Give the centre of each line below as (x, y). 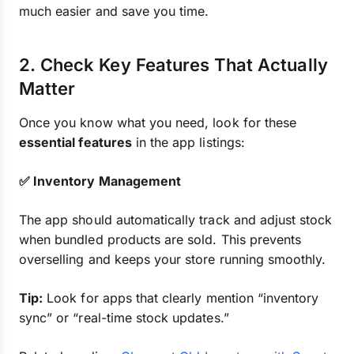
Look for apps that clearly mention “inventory (181, 298)
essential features (75, 142)
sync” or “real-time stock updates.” (126, 318)
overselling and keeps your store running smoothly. (173, 259)
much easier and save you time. (114, 11)
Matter (47, 88)
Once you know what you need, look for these (158, 122)
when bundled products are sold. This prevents (160, 239)
